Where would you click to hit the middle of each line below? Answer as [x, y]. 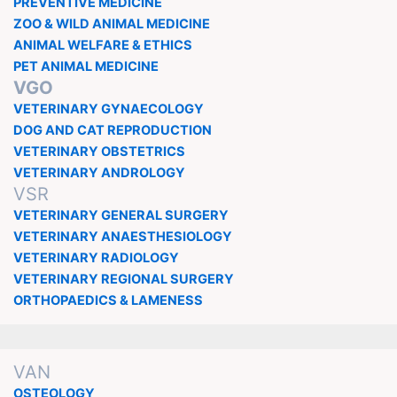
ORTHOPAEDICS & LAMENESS [108, 300]
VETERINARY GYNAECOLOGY [108, 109]
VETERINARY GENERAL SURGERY [121, 215]
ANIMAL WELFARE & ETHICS [102, 45]
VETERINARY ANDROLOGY [99, 172]
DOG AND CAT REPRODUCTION [112, 130]
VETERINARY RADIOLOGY [96, 257]
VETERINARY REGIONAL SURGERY [123, 279]
